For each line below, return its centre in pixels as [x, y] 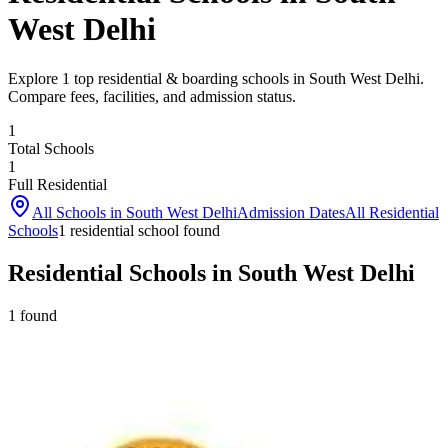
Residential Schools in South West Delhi [211, 272]
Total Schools [51, 148]
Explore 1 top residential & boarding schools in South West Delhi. [216, 78]
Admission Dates [291, 212]
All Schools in [79, 212]
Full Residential [57, 184]
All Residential [392, 212]
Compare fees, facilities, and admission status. [152, 96]
